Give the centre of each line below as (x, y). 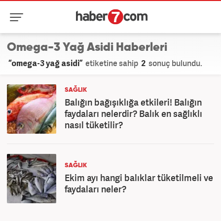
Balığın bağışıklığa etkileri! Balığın (133, 102)
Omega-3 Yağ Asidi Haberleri (87, 47)
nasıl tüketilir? (94, 125)
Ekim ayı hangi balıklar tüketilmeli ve (139, 178)
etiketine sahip (112, 63)
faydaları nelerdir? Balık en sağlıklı (133, 113)
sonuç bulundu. (175, 63)
